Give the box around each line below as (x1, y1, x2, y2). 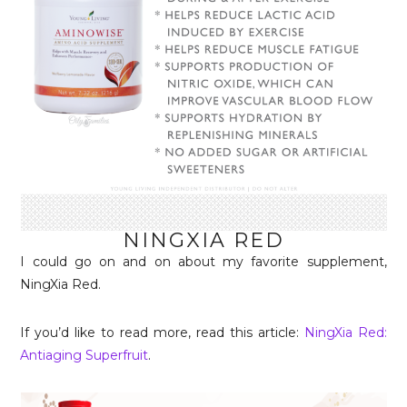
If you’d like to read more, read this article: (20, 324, 304, 342)
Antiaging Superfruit (20, 347, 149, 364)
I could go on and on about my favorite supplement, (20, 253, 387, 271)
